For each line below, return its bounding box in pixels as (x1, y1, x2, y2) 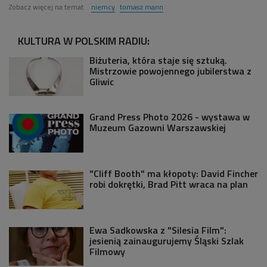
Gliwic (89, 74, 114, 89)
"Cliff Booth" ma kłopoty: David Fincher (89, 166, 258, 181)
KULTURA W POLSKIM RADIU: (18, 32, 150, 49)
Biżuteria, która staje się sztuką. (89, 52, 227, 67)
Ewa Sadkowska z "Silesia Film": (89, 222, 226, 237)
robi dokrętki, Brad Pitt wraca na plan (89, 176, 248, 191)
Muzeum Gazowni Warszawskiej (89, 120, 226, 135)
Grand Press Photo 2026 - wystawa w (89, 109, 250, 124)
